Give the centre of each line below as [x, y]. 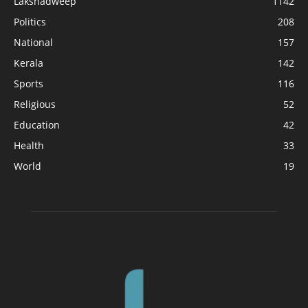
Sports [29, 84]
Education [37, 125]
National [33, 43]
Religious [35, 104]
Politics [30, 22]
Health [29, 146]
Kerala [29, 63]
